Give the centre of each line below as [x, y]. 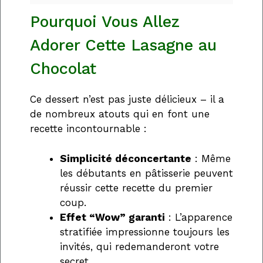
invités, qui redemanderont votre [139, 246]
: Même [211, 158]
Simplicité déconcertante [126, 158]
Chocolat [63, 69]
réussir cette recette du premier [136, 188]
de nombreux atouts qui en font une [120, 114]
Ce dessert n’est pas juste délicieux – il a [127, 100]
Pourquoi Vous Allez [105, 22]
